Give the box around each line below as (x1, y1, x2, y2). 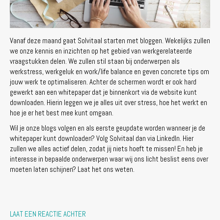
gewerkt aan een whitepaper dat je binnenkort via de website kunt (10, 87, 197, 97)
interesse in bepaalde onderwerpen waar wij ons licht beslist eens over (10, 154, 208, 164)
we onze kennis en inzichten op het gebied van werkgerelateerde (10, 46, 192, 55)
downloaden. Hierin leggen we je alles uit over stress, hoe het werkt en (10, 97, 207, 107)
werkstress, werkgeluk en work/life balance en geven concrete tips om (10, 66, 209, 76)
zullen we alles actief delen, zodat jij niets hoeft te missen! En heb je (10, 143, 203, 153)
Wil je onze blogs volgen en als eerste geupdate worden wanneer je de (10, 123, 205, 133)
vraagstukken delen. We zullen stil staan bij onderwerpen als (10, 56, 180, 66)
